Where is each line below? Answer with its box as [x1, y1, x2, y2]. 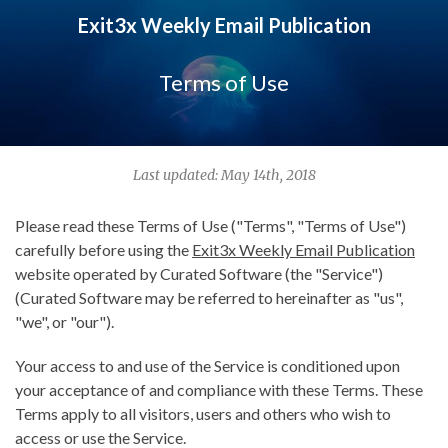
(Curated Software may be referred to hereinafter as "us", [15, 288, 403, 307]
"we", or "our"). [15, 312, 114, 331]
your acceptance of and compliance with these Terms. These [15, 380, 423, 399]
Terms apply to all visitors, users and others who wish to [15, 404, 391, 423]
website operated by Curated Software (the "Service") [15, 264, 383, 283]
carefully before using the [15, 240, 192, 259]
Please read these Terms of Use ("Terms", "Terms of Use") [15, 216, 406, 235]
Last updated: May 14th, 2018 [132, 166, 316, 184]
